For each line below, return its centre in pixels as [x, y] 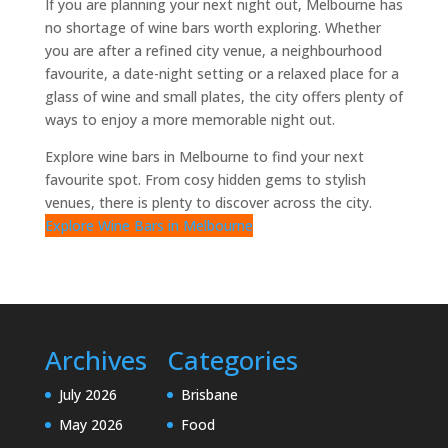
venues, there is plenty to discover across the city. [208, 202]
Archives [95, 359]
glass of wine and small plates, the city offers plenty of [223, 96]
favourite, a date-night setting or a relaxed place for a [221, 73]
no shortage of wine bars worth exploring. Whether [212, 27]
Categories [232, 359]
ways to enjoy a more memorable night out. [189, 119]
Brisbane [209, 394]
